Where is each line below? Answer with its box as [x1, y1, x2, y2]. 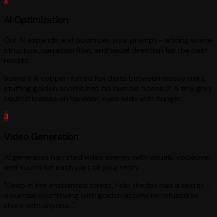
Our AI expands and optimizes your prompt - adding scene [4, 35, 212, 46]
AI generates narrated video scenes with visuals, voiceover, [4, 152, 213, 162]
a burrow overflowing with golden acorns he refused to [4, 190, 199, 201]
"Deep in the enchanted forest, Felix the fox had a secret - [4, 180, 210, 190]
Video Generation [4, 131, 78, 143]
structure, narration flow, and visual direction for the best [4, 45, 208, 56]
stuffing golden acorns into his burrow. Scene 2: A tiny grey [4, 83, 212, 94]
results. [4, 55, 30, 66]
